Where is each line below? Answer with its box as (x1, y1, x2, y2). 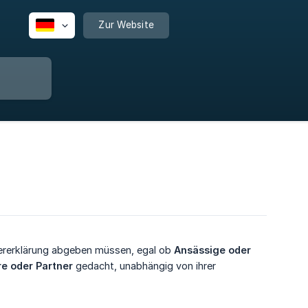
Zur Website (98, 19, 154, 30)
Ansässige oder (174, 244, 251, 256)
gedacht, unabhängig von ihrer (73, 260, 216, 272)
